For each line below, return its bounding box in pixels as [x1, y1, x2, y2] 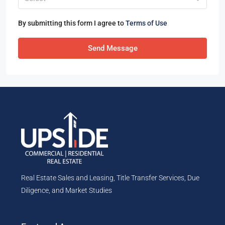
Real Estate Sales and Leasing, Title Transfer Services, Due [21, 173, 199, 182]
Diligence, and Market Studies [21, 186, 112, 194]
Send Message [87, 43, 138, 53]
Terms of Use [126, 19, 167, 27]
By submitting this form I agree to [18, 19, 126, 27]
